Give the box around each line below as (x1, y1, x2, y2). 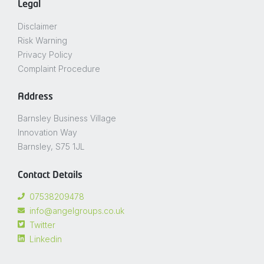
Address (18, 93, 53, 102)
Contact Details (18, 170, 82, 180)
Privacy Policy (18, 49, 72, 60)
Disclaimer (18, 21, 57, 31)
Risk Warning (18, 35, 67, 45)
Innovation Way (18, 127, 77, 138)
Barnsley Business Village (18, 113, 116, 124)
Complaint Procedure (18, 63, 100, 74)
